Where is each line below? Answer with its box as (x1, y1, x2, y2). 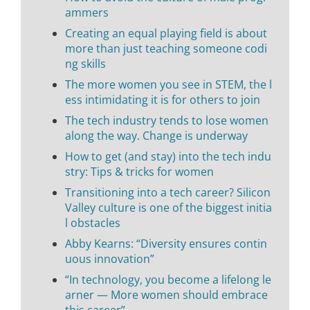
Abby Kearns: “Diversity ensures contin (65, 235, 267, 251)
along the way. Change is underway (65, 127, 248, 143)
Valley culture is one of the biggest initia (65, 199, 272, 215)
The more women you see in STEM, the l (65, 76, 272, 92)
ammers (65, 4, 109, 20)
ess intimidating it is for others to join (65, 91, 260, 107)
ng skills (65, 55, 106, 71)
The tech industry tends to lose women (65, 112, 268, 128)
